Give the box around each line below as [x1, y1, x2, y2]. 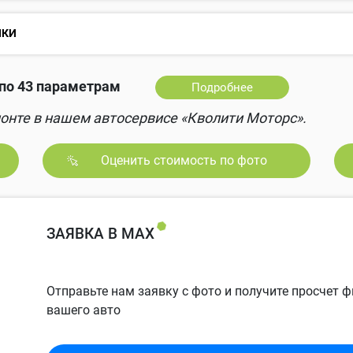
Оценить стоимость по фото [101, 153, 268, 169]
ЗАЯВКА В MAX [46, 225, 154, 243]
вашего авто [46, 303, 121, 318]
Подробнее [191, 80, 253, 95]
